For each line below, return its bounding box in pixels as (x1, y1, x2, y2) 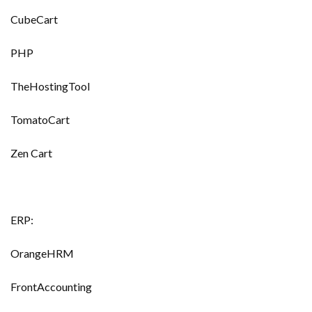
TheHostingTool (10, 79, 90, 93)
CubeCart (10, 13, 58, 26)
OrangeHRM (10, 247, 74, 260)
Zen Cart (10, 146, 52, 159)
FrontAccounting (10, 280, 92, 293)
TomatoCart (10, 113, 70, 126)
